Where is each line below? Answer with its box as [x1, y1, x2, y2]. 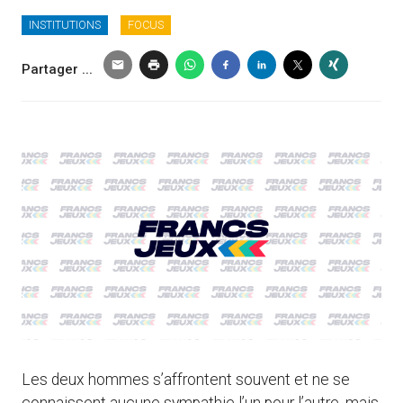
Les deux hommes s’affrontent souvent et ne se [22, 371, 350, 390]
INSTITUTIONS [29, 18, 101, 32]
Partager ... [22, 61, 96, 78]
